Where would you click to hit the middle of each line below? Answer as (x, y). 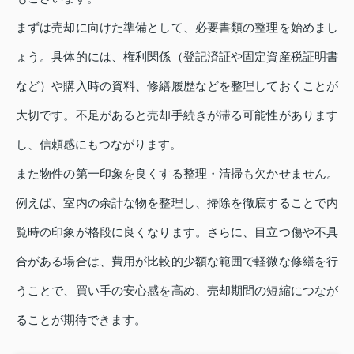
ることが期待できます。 (81, 320)
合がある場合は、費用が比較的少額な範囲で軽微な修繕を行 (177, 261)
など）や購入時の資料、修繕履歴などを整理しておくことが (177, 86)
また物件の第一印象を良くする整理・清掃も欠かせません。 (177, 173)
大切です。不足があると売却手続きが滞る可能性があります (177, 115)
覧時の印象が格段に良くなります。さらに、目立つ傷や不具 (177, 232)
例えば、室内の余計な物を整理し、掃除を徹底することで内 (177, 203)
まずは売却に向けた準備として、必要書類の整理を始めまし (177, 27)
